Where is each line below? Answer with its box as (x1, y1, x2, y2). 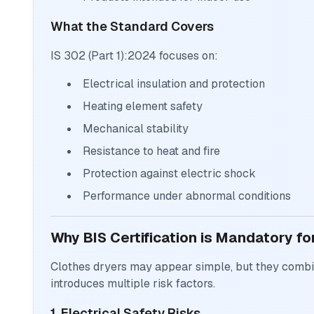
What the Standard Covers (50, 18, 214, 35)
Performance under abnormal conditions (83, 189, 291, 204)
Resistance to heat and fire (83, 144, 220, 159)
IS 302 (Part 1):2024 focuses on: (50, 48, 218, 64)
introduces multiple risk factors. (50, 276, 215, 292)
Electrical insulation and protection (83, 76, 265, 92)
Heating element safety (83, 99, 203, 114)
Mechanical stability (83, 121, 189, 137)
